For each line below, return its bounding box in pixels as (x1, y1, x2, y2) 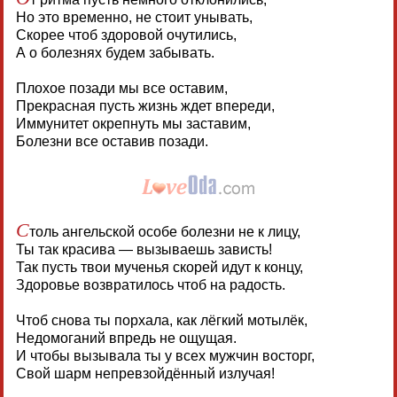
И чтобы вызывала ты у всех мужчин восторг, (15, 347, 315, 363)
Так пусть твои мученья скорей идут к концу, (15, 259, 303, 275)
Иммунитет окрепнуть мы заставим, (15, 115, 251, 131)
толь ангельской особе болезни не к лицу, (28, 223, 300, 239)
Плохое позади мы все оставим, (15, 80, 228, 96)
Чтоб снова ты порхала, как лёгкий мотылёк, (15, 312, 307, 328)
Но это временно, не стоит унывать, (15, 9, 253, 25)
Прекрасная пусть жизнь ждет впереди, (15, 97, 275, 113)
